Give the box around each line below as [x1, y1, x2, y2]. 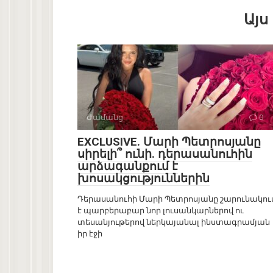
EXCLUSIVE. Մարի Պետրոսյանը [77, 135, 261, 149]
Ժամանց [87, 113, 123, 122]
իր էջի [77, 229, 102, 239]
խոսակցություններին [77, 171, 210, 186]
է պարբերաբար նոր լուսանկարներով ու [77, 206, 244, 216]
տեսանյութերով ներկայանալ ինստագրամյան [77, 218, 270, 227]
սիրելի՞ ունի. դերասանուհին [77, 147, 252, 161]
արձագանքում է [77, 159, 178, 174]
